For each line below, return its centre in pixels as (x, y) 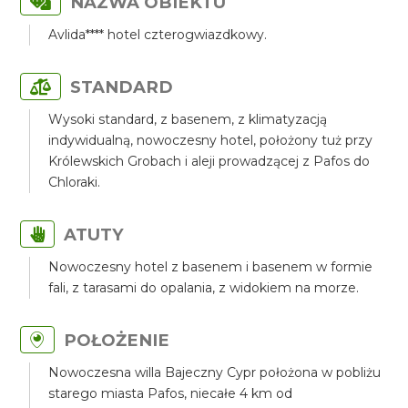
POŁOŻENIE (117, 340)
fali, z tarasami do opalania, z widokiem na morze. (206, 288)
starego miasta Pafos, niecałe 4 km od (171, 393)
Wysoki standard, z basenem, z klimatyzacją (188, 119)
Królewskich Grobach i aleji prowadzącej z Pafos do (209, 161)
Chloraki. (75, 182)
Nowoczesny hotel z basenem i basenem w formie (211, 267)
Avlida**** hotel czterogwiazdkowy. (158, 35)
